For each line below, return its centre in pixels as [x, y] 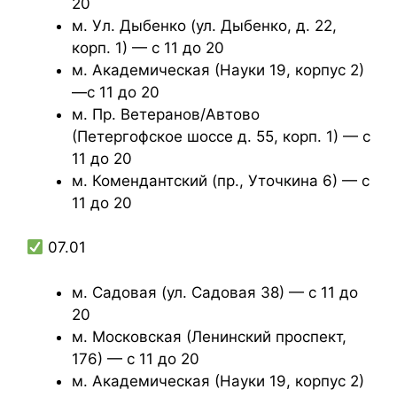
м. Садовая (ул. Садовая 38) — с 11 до [215, 292]
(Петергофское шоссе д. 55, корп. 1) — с [221, 136]
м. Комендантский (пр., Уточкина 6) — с [221, 180]
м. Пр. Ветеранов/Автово [166, 114]
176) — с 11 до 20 [136, 358]
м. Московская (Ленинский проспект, [209, 336]
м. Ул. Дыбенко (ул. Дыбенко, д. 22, [204, 25]
